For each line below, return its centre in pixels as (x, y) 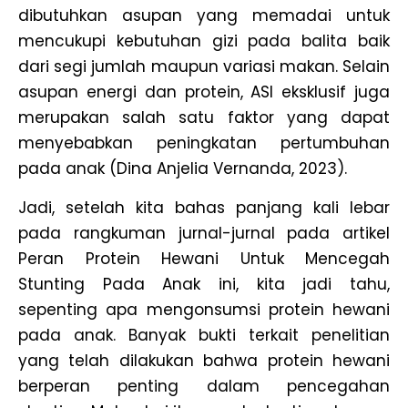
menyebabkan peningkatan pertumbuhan (204, 143)
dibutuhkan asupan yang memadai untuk (204, 16)
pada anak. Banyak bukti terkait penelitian (204, 335)
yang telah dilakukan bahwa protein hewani (204, 360)
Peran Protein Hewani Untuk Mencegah (204, 258)
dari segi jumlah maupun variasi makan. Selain (204, 67)
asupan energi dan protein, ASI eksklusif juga (204, 92)
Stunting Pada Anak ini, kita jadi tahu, (204, 284)
